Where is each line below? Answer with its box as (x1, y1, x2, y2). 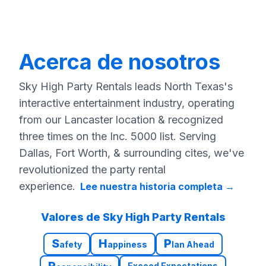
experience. (19, 179, 75, 192)
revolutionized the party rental (19, 163, 166, 176)
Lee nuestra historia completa (80, 180, 223, 192)
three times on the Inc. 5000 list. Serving (19, 129, 216, 142)
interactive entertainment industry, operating (19, 96, 235, 109)
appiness (107, 239, 147, 249)
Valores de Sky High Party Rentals (40, 210, 226, 223)
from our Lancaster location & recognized (19, 113, 223, 126)
